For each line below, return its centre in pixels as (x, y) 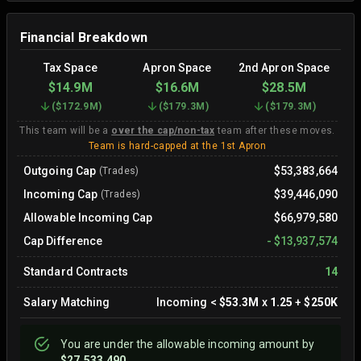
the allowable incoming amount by (224, 344)
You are (82, 344)
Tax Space (70, 67)
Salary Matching (67, 302)
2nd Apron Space (284, 67)
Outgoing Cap (60, 170)
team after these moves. (275, 130)
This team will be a (66, 130)
